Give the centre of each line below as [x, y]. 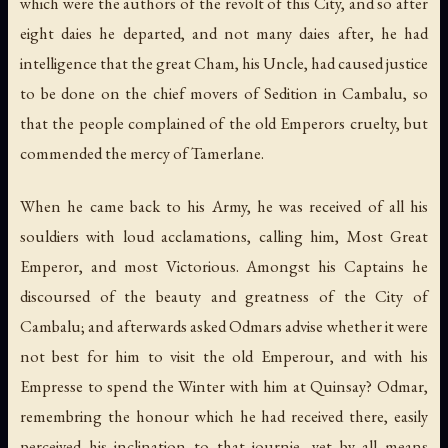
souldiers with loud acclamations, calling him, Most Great [224, 236]
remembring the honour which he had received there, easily [224, 416]
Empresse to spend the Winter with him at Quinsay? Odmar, [224, 386]
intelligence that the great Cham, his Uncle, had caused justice [224, 63]
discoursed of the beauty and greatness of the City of [224, 296]
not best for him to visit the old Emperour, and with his [224, 356]
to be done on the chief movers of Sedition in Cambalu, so [224, 93]
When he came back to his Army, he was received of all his [224, 206]
